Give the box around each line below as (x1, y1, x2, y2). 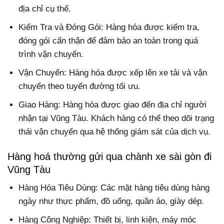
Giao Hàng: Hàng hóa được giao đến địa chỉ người (18, 100, 207, 110)
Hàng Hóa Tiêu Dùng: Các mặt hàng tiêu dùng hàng (18, 182, 210, 192)
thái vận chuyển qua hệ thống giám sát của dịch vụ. (18, 127, 211, 137)
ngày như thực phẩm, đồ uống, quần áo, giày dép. (18, 196, 204, 206)
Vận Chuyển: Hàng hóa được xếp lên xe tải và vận (18, 68, 207, 78)
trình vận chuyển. (18, 49, 84, 59)
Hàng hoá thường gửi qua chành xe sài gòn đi (7, 150, 211, 162)
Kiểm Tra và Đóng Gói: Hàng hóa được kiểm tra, (18, 22, 200, 32)
